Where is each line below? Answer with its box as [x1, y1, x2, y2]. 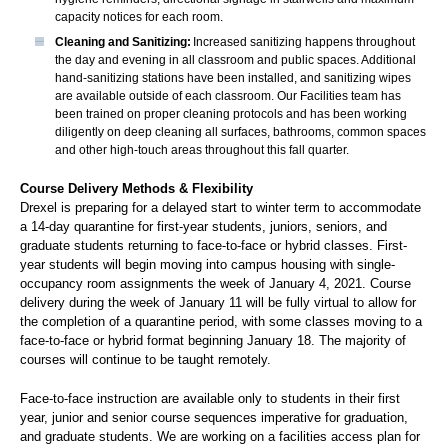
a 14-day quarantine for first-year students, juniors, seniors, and [20, 219, 387, 234]
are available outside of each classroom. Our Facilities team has [55, 89, 401, 103]
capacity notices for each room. [55, 10, 223, 24]
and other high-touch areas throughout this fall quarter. [55, 143, 349, 157]
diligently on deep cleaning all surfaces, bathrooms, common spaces [55, 125, 426, 139]
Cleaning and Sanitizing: [55, 35, 191, 49]
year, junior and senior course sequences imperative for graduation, [20, 410, 408, 425]
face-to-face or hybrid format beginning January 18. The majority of [20, 333, 406, 348]
